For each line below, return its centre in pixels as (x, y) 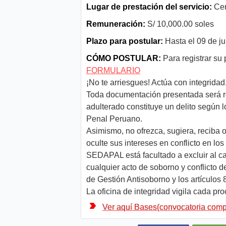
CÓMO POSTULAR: (124, 59)
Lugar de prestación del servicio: (149, 7)
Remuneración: (116, 24)
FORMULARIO (113, 71)
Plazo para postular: (125, 41)
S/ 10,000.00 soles (180, 24)
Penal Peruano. (114, 119)
